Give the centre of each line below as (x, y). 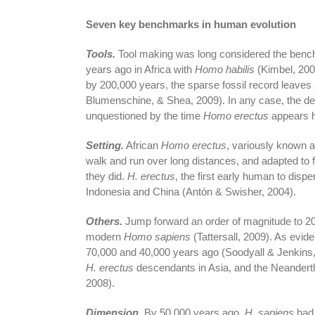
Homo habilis (224, 69)
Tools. (100, 53)
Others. (104, 221)
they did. (106, 176)
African (142, 145)
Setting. (104, 145)
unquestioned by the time (144, 115)
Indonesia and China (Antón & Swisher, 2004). (191, 191)
